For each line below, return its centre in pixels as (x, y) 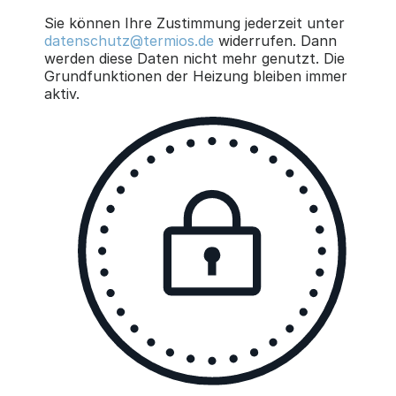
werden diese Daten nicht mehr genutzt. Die (194, 58)
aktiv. (61, 93)
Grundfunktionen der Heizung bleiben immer (195, 76)
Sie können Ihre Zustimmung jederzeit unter (194, 23)
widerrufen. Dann (275, 40)
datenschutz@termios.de (129, 40)
